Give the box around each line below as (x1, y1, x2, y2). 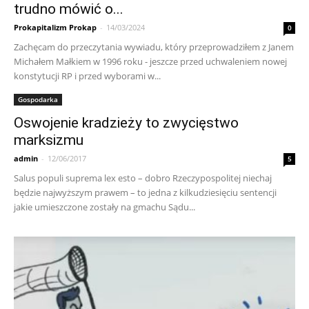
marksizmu (14, 132, 83, 149)
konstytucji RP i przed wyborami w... (14, 70, 161, 83)
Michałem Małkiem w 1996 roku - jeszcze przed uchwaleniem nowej (14, 55, 287, 68)
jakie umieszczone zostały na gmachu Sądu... (14, 201, 195, 214)
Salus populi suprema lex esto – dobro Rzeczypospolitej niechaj (14, 172, 272, 185)
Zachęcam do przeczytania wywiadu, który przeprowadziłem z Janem (14, 41, 294, 54)
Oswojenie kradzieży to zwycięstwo (14, 114, 239, 132)
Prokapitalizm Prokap (14, 22, 97, 33)
